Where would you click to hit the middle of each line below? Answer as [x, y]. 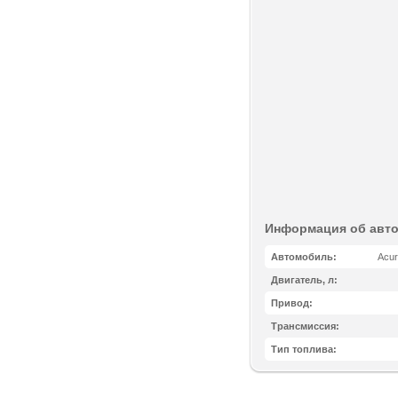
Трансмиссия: [305, 326]
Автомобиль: [304, 257]
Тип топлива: [304, 349]
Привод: [292, 303]
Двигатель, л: [304, 280]
